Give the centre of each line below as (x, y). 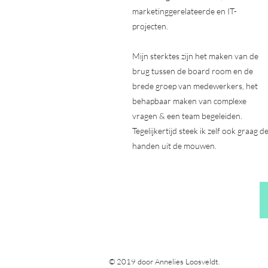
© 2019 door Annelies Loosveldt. (165, 261)
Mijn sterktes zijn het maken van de (195, 56)
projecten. (150, 26)
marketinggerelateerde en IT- (185, 11)
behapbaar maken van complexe (189, 101)
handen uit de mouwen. (175, 146)
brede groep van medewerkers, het (195, 86)
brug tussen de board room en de (193, 71)
